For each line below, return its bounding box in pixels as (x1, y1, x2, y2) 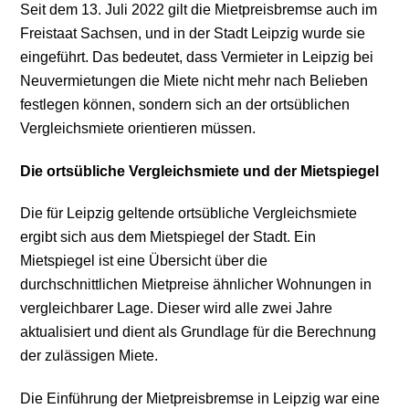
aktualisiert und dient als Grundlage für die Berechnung (20, 324, 377, 341)
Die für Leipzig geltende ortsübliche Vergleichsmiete (20, 205, 358, 222)
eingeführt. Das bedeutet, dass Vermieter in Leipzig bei (20, 48, 374, 65)
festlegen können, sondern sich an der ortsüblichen (20, 96, 351, 112)
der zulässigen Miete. (20, 348, 159, 364)
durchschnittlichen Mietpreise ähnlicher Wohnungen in (20, 277, 372, 293)
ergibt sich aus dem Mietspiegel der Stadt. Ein (20, 229, 317, 246)
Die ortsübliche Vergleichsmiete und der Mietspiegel (20, 163, 380, 179)
